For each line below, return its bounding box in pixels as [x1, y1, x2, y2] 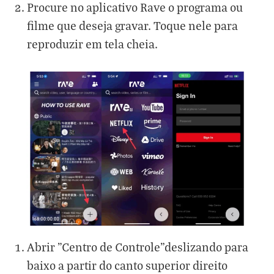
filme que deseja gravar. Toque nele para [27, 18, 238, 32]
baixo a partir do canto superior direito [27, 257, 228, 272]
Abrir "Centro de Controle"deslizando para [27, 239, 248, 254]
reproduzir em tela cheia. [27, 36, 158, 51]
